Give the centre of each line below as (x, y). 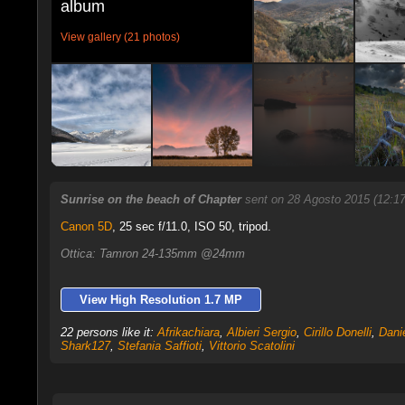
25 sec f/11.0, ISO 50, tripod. (193, 227)
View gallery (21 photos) (120, 38)
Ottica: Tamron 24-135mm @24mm (152, 254)
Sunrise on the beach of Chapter (151, 200)
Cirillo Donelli (337, 333)
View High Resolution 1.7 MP (160, 300)
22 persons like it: (108, 333)
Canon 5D (86, 227)
